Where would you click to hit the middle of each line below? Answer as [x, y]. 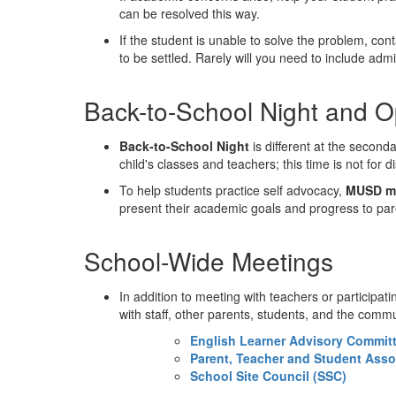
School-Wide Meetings [209, 261]
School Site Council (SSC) [268, 376]
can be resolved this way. [190, 13]
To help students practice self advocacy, [232, 190]
